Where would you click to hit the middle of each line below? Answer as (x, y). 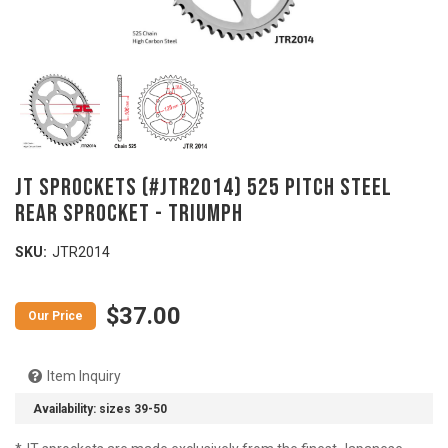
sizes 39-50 (133, 408)
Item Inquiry (84, 376)
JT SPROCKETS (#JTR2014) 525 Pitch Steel (203, 187)
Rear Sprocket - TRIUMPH (129, 213)
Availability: (66, 408)
